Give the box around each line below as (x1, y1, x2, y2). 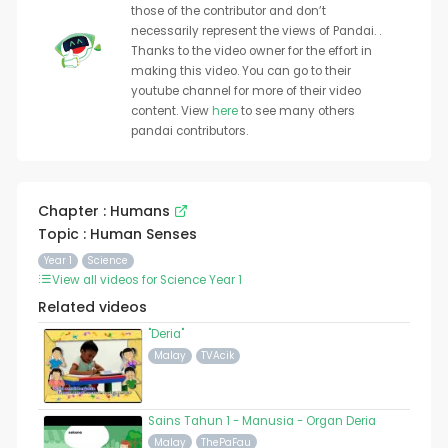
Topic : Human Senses (37, 224, 197, 245)
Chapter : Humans (37, 201, 174, 222)
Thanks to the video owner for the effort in (130, 43, 372, 60)
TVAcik (201, 349, 235, 363)
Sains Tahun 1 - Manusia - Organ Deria (147, 412, 376, 429)
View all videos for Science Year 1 (51, 272, 242, 289)
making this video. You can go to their (130, 63, 351, 80)
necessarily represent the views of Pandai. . (130, 23, 381, 40)
